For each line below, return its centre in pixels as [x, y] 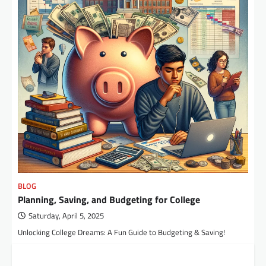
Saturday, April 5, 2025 [66, 216]
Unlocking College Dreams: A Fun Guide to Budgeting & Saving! [121, 232]
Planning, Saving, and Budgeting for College [109, 200]
